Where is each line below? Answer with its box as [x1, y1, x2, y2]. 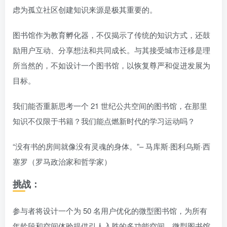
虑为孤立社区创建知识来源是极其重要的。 [13, 4, 157, 15]
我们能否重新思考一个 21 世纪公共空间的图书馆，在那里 [13, 100, 207, 111]
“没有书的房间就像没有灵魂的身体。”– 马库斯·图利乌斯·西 [13, 140, 210, 152]
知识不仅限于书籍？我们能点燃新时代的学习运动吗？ [13, 115, 195, 126]
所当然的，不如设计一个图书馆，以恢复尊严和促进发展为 [13, 59, 210, 70]
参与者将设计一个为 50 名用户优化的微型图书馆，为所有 [13, 205, 207, 216]
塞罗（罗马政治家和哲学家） [13, 156, 111, 167]
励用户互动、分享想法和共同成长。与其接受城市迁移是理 [13, 44, 210, 55]
